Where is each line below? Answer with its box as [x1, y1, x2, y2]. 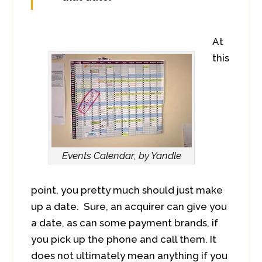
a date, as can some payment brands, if [31, 217, 218, 229]
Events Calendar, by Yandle [62, 150, 181, 161]
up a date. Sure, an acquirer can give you [31, 201, 227, 212]
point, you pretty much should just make [31, 184, 223, 196]
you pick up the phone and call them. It [31, 233, 216, 245]
